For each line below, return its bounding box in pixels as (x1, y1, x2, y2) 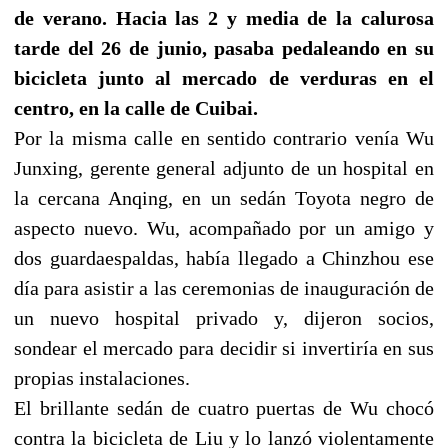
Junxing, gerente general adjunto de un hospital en (14, 156, 434, 179)
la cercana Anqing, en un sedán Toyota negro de (14, 186, 434, 209)
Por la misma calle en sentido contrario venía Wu (14, 126, 434, 149)
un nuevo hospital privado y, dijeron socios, (14, 306, 434, 329)
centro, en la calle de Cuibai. (14, 96, 258, 119)
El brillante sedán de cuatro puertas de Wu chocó (14, 396, 434, 419)
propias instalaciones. (14, 366, 190, 389)
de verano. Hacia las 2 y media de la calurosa (14, 6, 434, 29)
